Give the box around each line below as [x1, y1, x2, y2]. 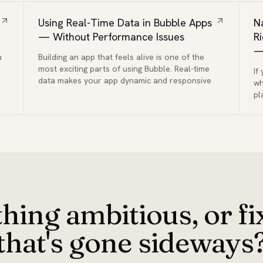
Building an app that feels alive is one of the [38, 52, 204, 62]
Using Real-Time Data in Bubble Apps [38, 16, 212, 29]
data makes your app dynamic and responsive [38, 75, 211, 86]
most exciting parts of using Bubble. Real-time [38, 63, 210, 74]
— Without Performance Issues [38, 30, 184, 43]
